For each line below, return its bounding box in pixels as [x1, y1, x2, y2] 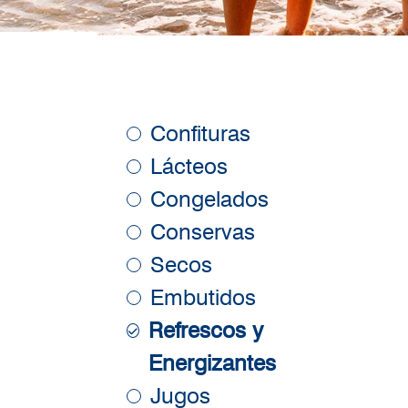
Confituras [150, 120, 250, 148]
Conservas [150, 219, 255, 246]
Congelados [150, 186, 269, 213]
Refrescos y [148, 317, 263, 344]
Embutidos [150, 284, 256, 311]
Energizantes [148, 350, 276, 377]
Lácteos [150, 153, 228, 180]
